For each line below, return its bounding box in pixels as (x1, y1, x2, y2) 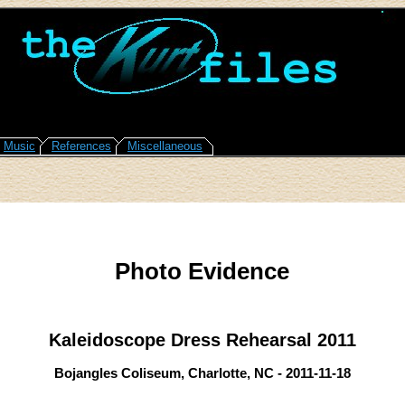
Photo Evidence (115, 258, 289, 286)
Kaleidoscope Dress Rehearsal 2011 (48, 329, 356, 350)
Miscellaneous (127, 139, 202, 153)
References (52, 139, 111, 153)
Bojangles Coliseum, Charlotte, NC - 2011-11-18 (53, 365, 351, 381)
